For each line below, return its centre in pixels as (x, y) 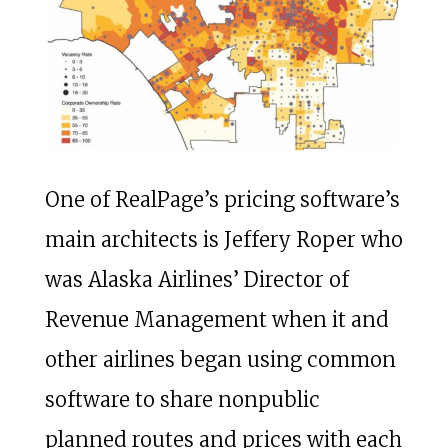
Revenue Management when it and (216, 320)
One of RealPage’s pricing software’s (222, 200)
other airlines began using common (220, 360)
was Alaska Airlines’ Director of (196, 280)
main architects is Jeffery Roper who (223, 240)
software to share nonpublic (182, 400)
